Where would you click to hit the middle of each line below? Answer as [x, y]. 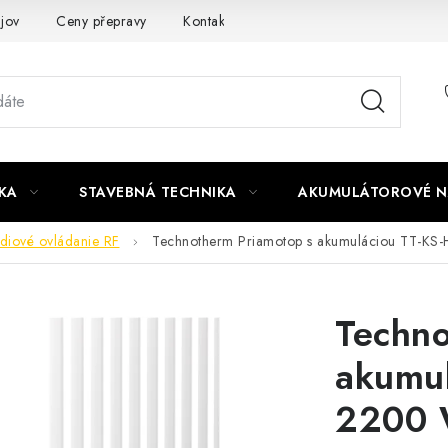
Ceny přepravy [101, 20]
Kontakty [209, 20]
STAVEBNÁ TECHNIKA [158, 192]
